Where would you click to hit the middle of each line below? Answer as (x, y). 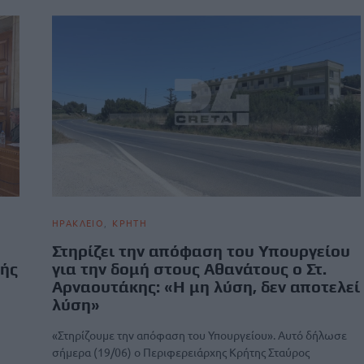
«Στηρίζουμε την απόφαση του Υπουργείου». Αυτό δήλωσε (199, 335)
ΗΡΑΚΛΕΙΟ (78, 223)
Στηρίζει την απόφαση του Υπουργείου (201, 251)
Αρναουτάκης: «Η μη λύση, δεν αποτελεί (206, 286)
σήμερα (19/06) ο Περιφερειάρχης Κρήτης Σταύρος (181, 352)
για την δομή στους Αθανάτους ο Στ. (189, 269)
